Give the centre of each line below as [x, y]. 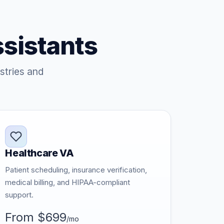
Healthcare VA [39, 153]
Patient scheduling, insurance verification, [76, 170]
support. [19, 195]
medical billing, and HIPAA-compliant [68, 182]
